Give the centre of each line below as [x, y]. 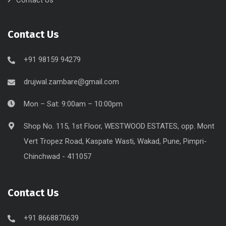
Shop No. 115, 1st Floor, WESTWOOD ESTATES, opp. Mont [119, 126]
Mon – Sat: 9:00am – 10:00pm [73, 104]
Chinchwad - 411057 [58, 156]
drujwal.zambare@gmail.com [71, 81]
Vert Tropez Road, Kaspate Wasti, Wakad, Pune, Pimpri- [115, 141]
